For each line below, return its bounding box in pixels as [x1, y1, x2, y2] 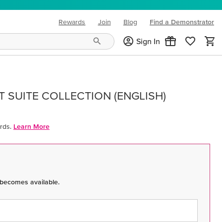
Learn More [13, 122, 50, 130]
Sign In [136, 37, 161, 46]
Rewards [58, 17, 86, 26]
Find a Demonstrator [150, 18, 214, 26]
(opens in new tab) [129, 22, 199, 30]
